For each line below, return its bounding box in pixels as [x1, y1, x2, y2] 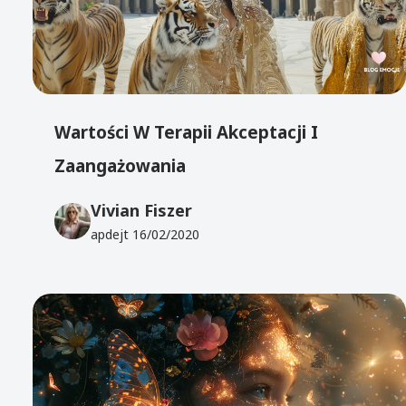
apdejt [91, 225, 133, 243]
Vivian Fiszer [91, 198, 193, 221]
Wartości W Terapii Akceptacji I [54, 120, 319, 144]
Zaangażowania [54, 153, 187, 178]
